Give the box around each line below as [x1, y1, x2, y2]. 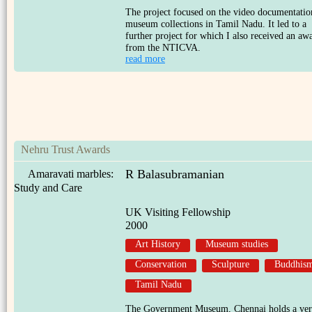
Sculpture [212, 259, 249, 270]
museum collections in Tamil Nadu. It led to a [125, 19, 306, 29]
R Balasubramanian [125, 167, 224, 181]
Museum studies [205, 239, 268, 249]
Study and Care [14, 182, 82, 194]
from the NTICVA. [125, 42, 201, 53]
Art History [135, 239, 180, 249]
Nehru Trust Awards [21, 143, 110, 155]
